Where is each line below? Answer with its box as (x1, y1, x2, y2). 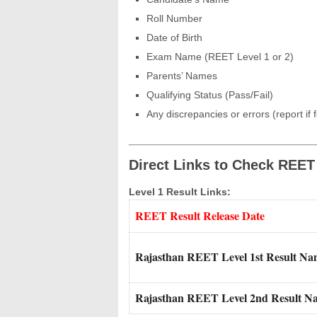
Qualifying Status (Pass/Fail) (146, 88, 273, 100)
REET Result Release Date (135, 207, 265, 224)
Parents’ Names (146, 69, 217, 81)
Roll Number (146, 12, 202, 24)
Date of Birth (146, 31, 202, 43)
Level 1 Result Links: (129, 185, 231, 197)
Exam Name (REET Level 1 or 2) (146, 50, 294, 62)
